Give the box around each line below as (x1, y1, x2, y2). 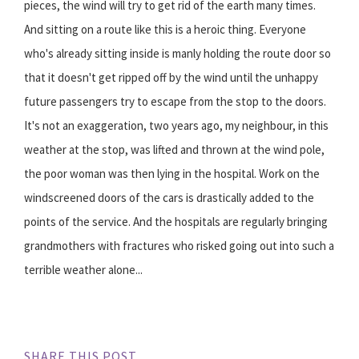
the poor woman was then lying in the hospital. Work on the (24, 166, 320, 182)
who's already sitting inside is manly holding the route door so (24, 46, 331, 62)
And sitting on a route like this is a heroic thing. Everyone (24, 22, 306, 38)
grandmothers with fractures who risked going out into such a (24, 238, 334, 254)
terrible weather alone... (24, 262, 143, 278)
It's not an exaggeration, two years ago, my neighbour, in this (24, 118, 329, 134)
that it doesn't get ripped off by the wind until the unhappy (24, 70, 318, 86)
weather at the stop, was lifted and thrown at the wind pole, (24, 142, 325, 158)
